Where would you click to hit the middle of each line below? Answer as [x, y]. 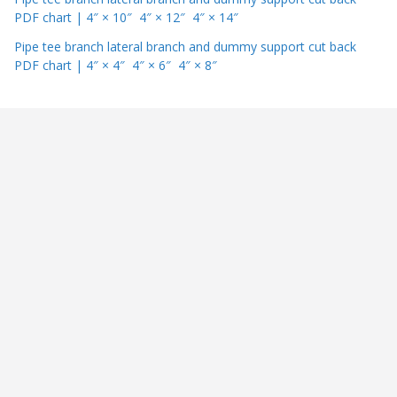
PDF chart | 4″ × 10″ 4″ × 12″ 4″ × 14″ [126, 18]
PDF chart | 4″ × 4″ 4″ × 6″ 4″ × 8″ [117, 66]
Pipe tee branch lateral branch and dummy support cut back [185, 47]
